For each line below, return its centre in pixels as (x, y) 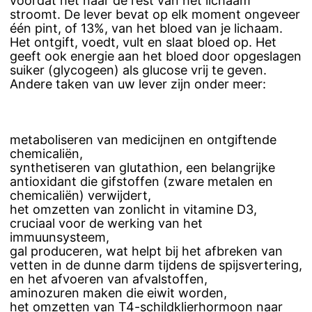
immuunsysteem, (60, 237)
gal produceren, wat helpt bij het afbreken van (146, 251)
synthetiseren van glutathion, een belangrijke (142, 168)
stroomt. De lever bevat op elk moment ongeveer (155, 15)
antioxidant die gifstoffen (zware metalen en (141, 182)
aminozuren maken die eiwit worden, (118, 293)
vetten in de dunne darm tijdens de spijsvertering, (156, 265)
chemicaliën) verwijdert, (80, 196)
